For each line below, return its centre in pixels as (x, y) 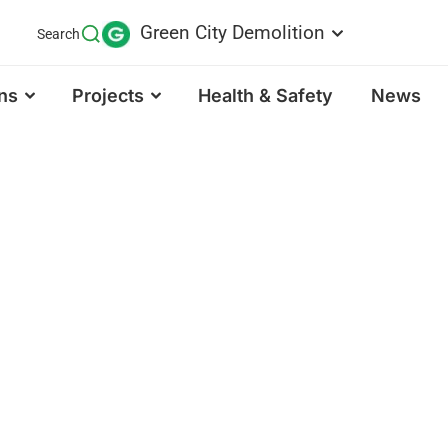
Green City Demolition (232, 33)
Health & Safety (266, 95)
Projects (108, 95)
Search (58, 34)
